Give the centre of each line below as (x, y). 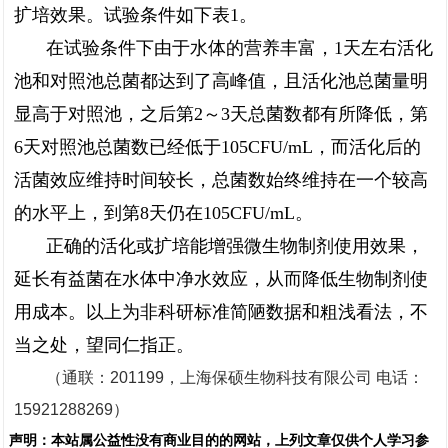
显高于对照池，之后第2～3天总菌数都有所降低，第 (221, 114)
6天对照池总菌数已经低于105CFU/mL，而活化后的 (217, 147)
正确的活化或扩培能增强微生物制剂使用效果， (235, 246)
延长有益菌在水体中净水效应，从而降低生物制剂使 (221, 279)
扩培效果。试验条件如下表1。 (135, 15)
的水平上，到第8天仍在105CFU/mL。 (163, 213)
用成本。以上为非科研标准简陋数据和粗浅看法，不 (221, 312)
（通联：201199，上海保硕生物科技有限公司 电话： (235, 377)
